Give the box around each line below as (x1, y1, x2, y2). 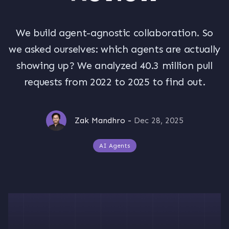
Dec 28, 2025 (133, 116, 184, 125)
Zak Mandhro (74, 116, 125, 125)
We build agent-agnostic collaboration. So (15, 27, 214, 39)
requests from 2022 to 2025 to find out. (24, 76, 205, 88)
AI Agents (99, 142, 130, 149)
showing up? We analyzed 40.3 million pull (16, 59, 213, 72)
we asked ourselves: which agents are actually (9, 43, 220, 55)
